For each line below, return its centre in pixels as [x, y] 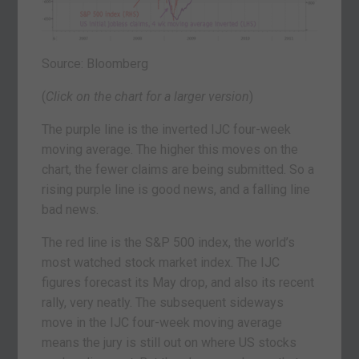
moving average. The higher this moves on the [170, 150]
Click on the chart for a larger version [148, 97]
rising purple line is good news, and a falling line [176, 190]
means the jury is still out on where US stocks [169, 343]
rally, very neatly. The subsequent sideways [163, 303]
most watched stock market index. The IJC [161, 263]
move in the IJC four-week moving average [162, 323]
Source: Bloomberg [95, 64]
